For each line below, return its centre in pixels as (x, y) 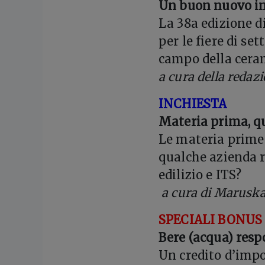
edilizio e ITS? (200, 175)
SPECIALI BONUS (211, 220)
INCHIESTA (193, 104)
